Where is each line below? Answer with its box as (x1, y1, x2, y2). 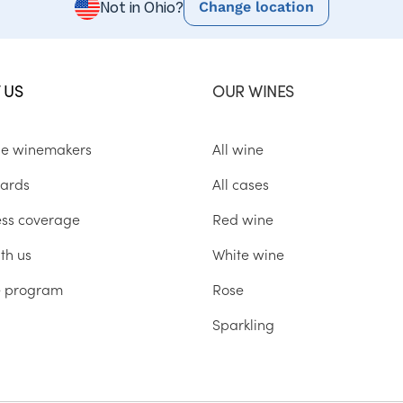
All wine (212, 139, 264, 159)
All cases (212, 174, 269, 194)
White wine (212, 244, 284, 264)
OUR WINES (212, 79, 294, 103)
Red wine (212, 209, 273, 229)
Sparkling (212, 314, 274, 335)
